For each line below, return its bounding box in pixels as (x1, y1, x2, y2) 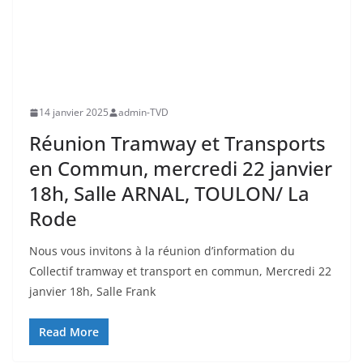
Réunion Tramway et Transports (29, 130, 326, 156)
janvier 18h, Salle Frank (29, 284, 156, 299)
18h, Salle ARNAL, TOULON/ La (29, 180, 310, 207)
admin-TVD (118, 105, 169, 119)
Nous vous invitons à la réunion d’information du (29, 243, 295, 258)
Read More (39, 324, 99, 340)
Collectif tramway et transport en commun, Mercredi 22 (29, 263, 331, 279)
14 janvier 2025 (39, 105, 109, 119)
